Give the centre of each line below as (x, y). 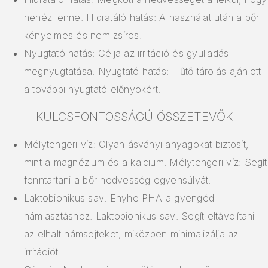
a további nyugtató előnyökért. (92, 89)
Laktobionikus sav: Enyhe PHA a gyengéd (119, 198)
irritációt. (42, 252)
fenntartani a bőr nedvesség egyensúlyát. (118, 180)
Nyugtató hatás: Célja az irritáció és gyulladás (127, 54)
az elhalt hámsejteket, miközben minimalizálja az (131, 234)
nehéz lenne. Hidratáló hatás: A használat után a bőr (142, 18)
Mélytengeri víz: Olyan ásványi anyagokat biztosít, (136, 144)
